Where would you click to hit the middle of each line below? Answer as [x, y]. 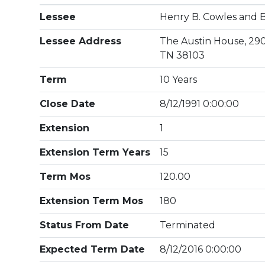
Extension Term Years [95, 152]
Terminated [188, 225]
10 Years [179, 80]
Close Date [68, 104]
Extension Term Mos [92, 201]
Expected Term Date [93, 249]
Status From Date [85, 225]
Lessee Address [81, 41]
